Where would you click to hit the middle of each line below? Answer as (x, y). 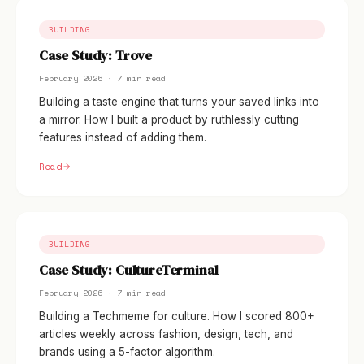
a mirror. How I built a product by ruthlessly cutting (169, 119)
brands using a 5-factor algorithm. (127, 352)
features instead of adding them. (123, 137)
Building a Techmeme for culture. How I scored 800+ (177, 316)
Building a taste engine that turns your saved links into (179, 102)
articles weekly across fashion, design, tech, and (166, 334)
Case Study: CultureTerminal (129, 270)
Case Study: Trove (96, 56)
